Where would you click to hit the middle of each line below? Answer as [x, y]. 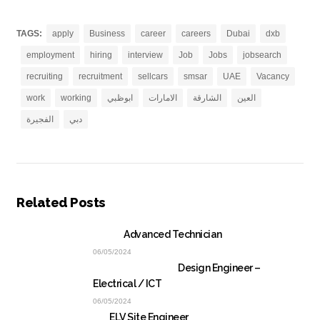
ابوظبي [120, 98]
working [76, 98]
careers [196, 34]
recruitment [100, 76]
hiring [101, 55]
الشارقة [207, 98]
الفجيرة [40, 119]
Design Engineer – [219, 268]
